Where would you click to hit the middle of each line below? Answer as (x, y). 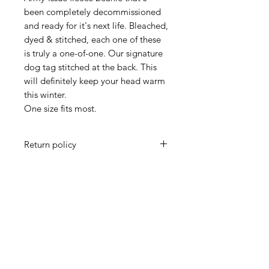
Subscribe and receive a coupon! (82, 205)
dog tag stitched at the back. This (90, 67)
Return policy (50, 144)
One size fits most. (60, 108)
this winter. (45, 94)
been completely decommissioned (92, 11)
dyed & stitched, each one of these (92, 39)
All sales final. (51, 166)
